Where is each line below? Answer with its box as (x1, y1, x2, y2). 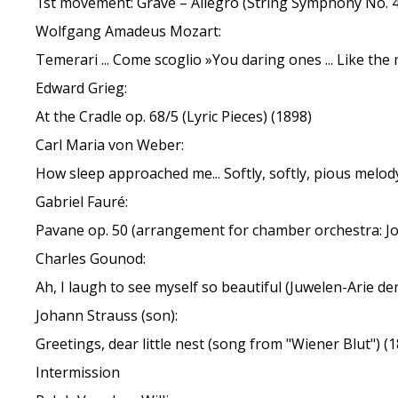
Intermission (36, 362, 121, 382)
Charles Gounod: (36, 249, 147, 268)
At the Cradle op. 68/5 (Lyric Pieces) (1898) (36, 107, 313, 126)
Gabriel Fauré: (36, 192, 129, 211)
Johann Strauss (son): (36, 306, 179, 325)
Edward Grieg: (36, 78, 128, 98)
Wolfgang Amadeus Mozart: (36, 21, 222, 41)
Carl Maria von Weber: (36, 135, 185, 155)
